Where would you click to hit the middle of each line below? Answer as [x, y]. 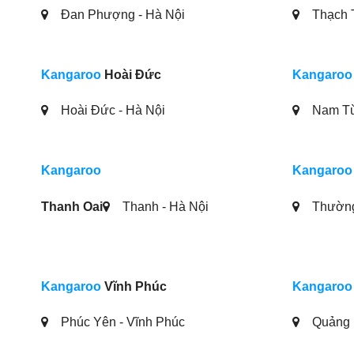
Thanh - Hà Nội [164, 206]
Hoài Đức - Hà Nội [111, 111]
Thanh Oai [72, 206]
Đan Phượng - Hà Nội [121, 14]
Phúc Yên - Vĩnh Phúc [121, 322]
